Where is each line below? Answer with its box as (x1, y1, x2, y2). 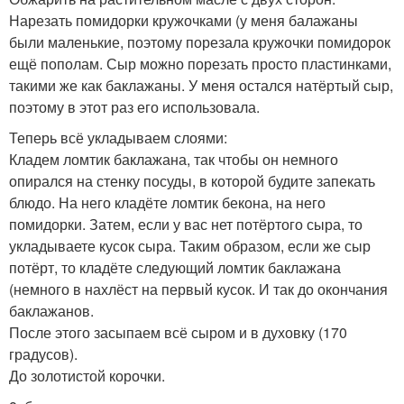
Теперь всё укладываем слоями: (9, 126, 227, 148)
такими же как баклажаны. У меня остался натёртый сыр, (9, 74, 393, 96)
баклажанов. (9, 299, 94, 321)
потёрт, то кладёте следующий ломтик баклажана (9, 256, 341, 278)
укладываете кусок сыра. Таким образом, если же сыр (9, 234, 371, 256)
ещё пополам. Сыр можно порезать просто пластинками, (9, 52, 391, 74)
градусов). (9, 343, 78, 364)
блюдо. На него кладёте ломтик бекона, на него (9, 191, 326, 213)
